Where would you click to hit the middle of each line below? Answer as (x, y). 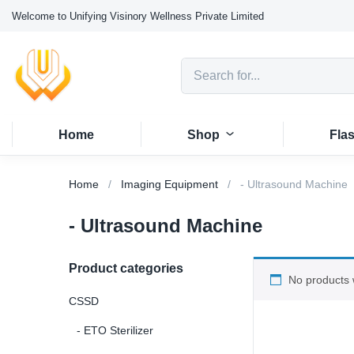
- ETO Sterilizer (115, 330)
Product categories (126, 268)
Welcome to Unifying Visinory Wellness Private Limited (138, 16)
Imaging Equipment (169, 184)
